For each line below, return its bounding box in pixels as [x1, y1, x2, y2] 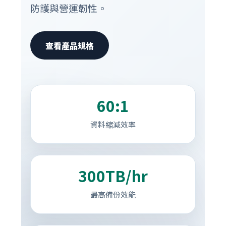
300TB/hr [78, 164, 148, 187]
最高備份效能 [90, 189, 136, 200]
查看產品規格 [45, 39, 94, 51]
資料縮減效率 [90, 119, 136, 130]
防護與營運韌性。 [30, 1, 107, 15]
